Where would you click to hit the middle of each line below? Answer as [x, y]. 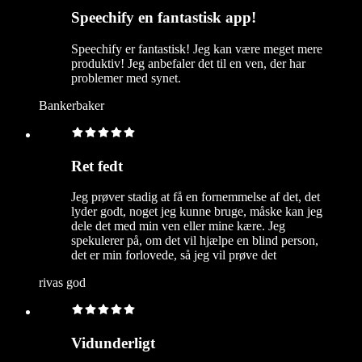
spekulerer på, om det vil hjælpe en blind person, [195, 241]
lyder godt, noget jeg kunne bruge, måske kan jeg [197, 212]
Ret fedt [97, 166]
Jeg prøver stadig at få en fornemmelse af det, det [196, 197]
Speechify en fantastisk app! [164, 18]
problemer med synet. [126, 78]
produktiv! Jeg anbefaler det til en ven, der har [188, 63]
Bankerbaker [72, 105]
